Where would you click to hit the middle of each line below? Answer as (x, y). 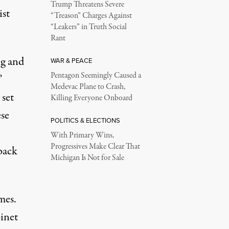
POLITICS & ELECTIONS (85, 120)
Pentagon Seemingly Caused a (96, 76)
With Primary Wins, (82, 135)
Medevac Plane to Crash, (88, 87)
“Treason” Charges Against (91, 16)
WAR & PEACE (71, 60)
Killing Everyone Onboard (91, 98)
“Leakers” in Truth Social (88, 27)
